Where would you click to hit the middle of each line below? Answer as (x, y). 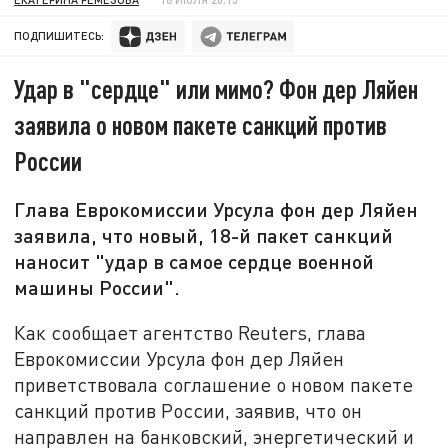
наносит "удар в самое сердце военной (194, 261)
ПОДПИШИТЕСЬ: (59, 36)
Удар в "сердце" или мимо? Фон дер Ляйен (216, 89)
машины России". (97, 287)
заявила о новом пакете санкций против (201, 125)
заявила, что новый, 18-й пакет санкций (204, 235)
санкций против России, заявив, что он (188, 410)
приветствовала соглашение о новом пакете (214, 384)
